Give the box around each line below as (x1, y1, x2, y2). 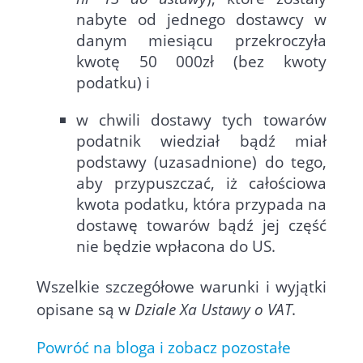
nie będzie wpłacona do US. (75, 236, 275, 257)
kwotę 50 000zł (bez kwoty (75, 51, 327, 72)
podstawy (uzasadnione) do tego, (75, 152, 327, 173)
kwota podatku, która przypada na (75, 194, 327, 215)
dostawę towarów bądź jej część (75, 215, 327, 236)
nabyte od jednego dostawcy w (75, 9, 327, 30)
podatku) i (75, 72, 150, 93)
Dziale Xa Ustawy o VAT (134, 299, 292, 320)
